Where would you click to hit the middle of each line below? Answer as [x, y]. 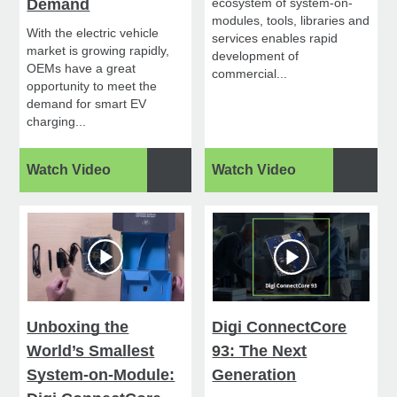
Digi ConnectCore [280, 327]
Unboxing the [78, 327]
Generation [254, 375]
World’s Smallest [91, 351]
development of [256, 56]
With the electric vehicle [93, 33]
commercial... [250, 74]
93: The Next [260, 351]
